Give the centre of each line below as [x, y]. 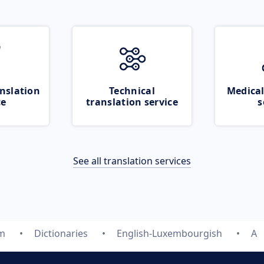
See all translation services [132, 161]
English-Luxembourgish [169, 233]
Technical [132, 91]
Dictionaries [61, 233]
